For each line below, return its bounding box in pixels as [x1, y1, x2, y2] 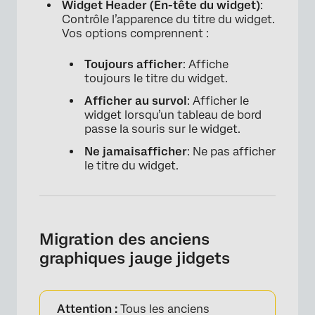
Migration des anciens [39, 230, 210, 249]
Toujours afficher [84, 58, 183, 72]
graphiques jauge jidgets [39, 249, 230, 268]
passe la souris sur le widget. [84, 122, 240, 136]
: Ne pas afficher [187, 145, 276, 159]
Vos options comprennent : [62, 27, 209, 41]
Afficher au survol [84, 94, 187, 108]
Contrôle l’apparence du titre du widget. [62, 13, 275, 27]
